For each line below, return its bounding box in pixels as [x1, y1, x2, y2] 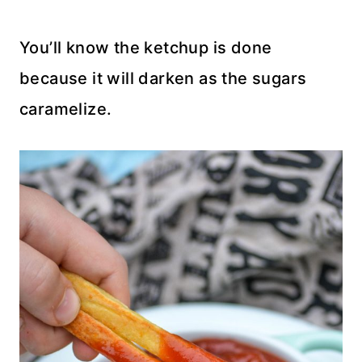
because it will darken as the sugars [19, 68, 307, 88]
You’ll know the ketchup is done [19, 37, 272, 57]
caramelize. [19, 99, 112, 119]
